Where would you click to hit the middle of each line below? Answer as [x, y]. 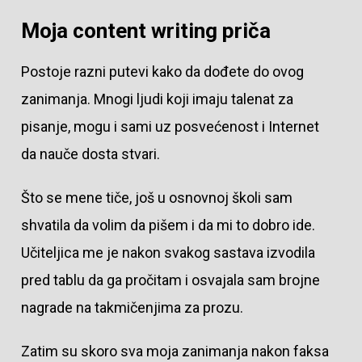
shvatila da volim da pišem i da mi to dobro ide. [168, 225]
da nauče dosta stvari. [90, 154]
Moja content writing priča [145, 31]
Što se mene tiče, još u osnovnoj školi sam [156, 198]
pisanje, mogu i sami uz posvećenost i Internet [170, 127]
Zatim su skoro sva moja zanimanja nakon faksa [175, 351]
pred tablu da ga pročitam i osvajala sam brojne [170, 280]
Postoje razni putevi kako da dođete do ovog [162, 72]
